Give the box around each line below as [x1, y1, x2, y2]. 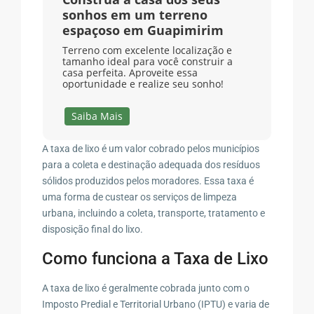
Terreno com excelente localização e [62, 43, 232, 57]
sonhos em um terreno [62, 6, 207, 24]
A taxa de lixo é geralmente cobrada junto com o [42, 282, 250, 294]
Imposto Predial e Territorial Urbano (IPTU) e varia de [42, 298, 270, 310]
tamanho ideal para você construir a [62, 55, 233, 69]
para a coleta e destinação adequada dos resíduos [42, 158, 261, 170]
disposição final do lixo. [42, 223, 144, 235]
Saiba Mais [71, 109, 123, 123]
